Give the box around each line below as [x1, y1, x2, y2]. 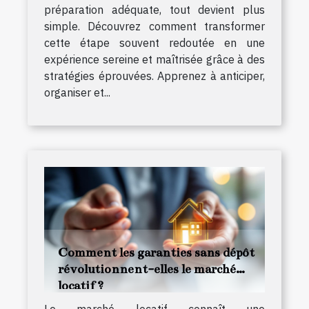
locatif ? [58, 278, 103, 294]
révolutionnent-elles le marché [58, 261, 236, 277]
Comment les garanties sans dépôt [58, 245, 255, 261]
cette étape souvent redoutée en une [44, 35, 265, 50]
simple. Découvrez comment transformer [44, 19, 265, 33]
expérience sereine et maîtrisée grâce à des [44, 52, 265, 66]
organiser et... [44, 85, 110, 99]
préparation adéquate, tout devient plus [44, 2, 265, 17]
